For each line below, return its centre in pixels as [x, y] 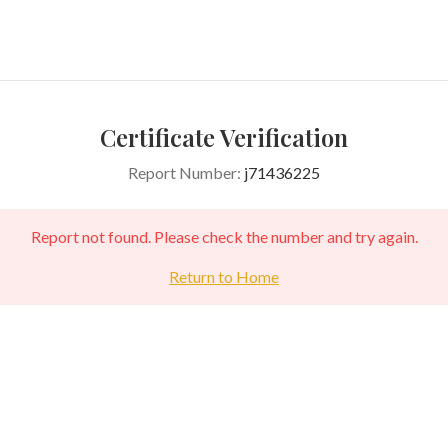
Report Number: [186, 172]
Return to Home [224, 276]
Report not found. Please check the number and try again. [224, 236]
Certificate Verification [224, 137]
